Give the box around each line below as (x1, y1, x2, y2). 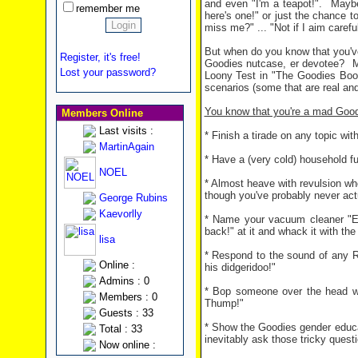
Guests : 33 (98, 307, 153, 319)
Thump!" (204, 297, 244, 309)
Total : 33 (98, 323, 142, 335)
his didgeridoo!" (204, 261, 276, 273)
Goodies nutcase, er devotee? (204, 58, 345, 70)
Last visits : (98, 125, 153, 137)
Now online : (98, 339, 156, 351)
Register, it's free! (59, 51, 141, 63)
